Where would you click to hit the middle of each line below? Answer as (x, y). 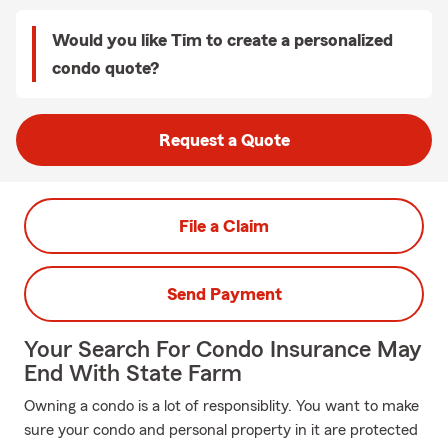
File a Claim (224, 226)
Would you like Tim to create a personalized (222, 40)
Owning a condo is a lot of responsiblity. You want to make (221, 406)
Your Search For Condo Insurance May (222, 350)
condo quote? (105, 68)
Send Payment (224, 294)
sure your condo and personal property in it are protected (221, 430)
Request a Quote (224, 140)
